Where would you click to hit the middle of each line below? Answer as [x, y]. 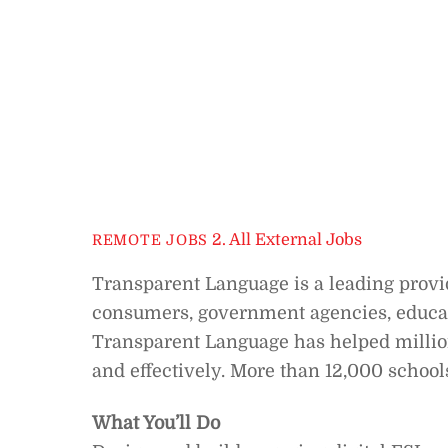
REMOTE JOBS [150, 240]
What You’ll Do [156, 422]
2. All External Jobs [287, 240]
